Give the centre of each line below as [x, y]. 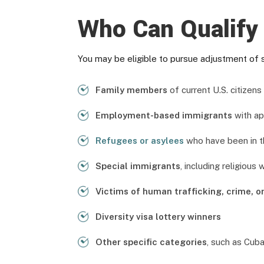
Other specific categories [151, 242]
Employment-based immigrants [164, 115]
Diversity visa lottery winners [158, 217]
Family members [131, 90]
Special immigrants [138, 166]
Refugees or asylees [140, 141]
